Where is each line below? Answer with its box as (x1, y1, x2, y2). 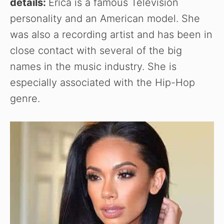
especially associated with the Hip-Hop (10, 76, 195, 89)
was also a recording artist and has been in (10, 28, 212, 41)
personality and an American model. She (10, 12, 200, 25)
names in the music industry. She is (10, 60, 176, 73)
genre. (10, 92, 40, 105)
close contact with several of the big (10, 44, 182, 57)
